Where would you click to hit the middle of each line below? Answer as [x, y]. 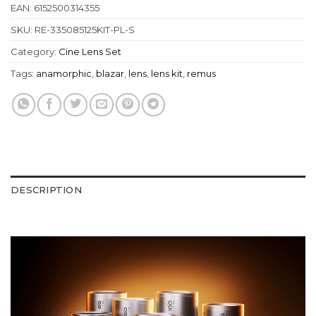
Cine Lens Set [90, 51]
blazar [110, 73]
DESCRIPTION [46, 189]
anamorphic [64, 73]
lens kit [167, 73]
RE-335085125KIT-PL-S [85, 29]
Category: [35, 51]
